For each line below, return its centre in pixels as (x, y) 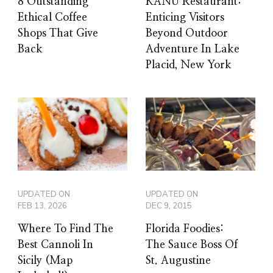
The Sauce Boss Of (192, 245)
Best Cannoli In (55, 245)
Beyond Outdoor (187, 34)
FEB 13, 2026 (42, 206)
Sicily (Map (45, 261)
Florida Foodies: (185, 229)
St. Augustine (178, 261)
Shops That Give (58, 34)
